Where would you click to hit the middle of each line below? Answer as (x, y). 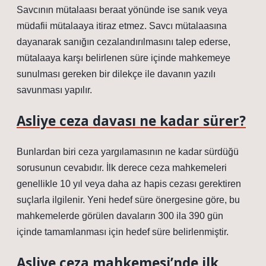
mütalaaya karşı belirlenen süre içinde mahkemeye (123, 58)
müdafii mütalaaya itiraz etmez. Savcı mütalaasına (122, 26)
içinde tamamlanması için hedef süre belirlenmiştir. (123, 232)
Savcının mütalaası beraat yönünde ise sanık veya (122, 10)
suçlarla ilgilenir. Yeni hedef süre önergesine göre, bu (128, 200)
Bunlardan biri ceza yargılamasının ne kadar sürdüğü (128, 152)
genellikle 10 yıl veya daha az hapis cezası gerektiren (129, 184)
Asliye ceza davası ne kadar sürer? (131, 121)
